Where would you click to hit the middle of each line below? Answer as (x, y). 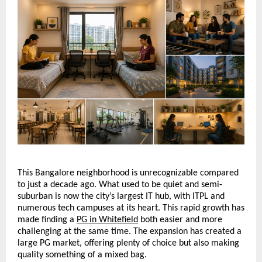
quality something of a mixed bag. (83, 255)
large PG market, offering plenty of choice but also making (128, 244)
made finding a (47, 220)
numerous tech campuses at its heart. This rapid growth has (131, 208)
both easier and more (180, 220)
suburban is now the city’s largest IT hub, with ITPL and (121, 197)
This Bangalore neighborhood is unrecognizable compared (128, 173)
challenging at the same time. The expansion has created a (130, 232)
